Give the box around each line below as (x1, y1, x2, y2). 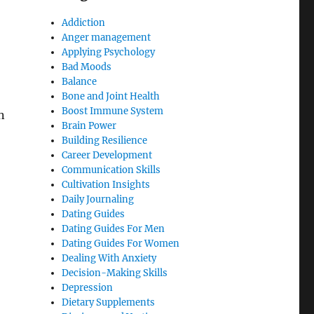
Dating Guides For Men (62, 223, 165, 235)
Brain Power (62, 120, 117, 132)
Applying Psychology (62, 46, 156, 59)
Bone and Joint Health (62, 90, 161, 103)
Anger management (62, 32, 151, 44)
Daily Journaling (62, 193, 135, 206)
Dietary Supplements (62, 296, 156, 309)
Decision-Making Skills (62, 267, 168, 280)
